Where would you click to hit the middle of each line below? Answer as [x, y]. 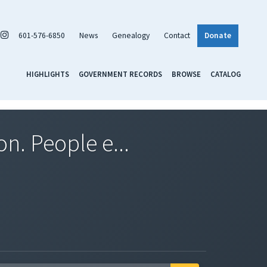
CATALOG [226, 74]
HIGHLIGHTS [48, 74]
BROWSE [186, 74]
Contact [177, 35]
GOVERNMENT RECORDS [120, 74]
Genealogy [131, 35]
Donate [218, 35]
